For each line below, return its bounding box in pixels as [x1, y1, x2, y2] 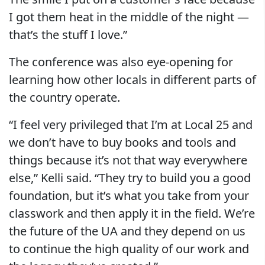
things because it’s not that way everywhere [9, 152, 247, 168]
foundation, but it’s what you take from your [9, 188, 249, 203]
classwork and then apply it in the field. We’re [9, 205, 255, 221]
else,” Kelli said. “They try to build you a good [9, 170, 251, 186]
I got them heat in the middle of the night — [9, 9, 249, 25]
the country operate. [9, 89, 120, 105]
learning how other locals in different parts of [9, 72, 256, 88]
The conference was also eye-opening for [9, 54, 233, 70]
